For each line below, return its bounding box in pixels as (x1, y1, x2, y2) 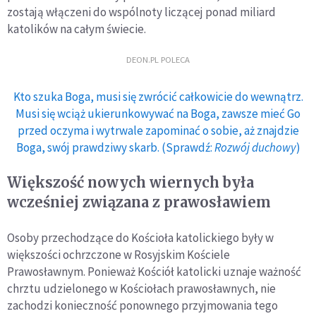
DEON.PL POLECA (126, 53, 190, 65)
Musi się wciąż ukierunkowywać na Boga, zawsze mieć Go (16, 106, 300, 122)
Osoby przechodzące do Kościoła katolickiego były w (7, 230, 274, 246)
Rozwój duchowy (214, 140, 296, 156)
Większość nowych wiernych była (7, 174, 254, 192)
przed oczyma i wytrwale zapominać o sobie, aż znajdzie (17, 123, 299, 139)
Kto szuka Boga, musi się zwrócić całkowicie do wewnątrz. (13, 89, 303, 105)
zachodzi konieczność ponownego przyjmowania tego (7, 298, 278, 314)
